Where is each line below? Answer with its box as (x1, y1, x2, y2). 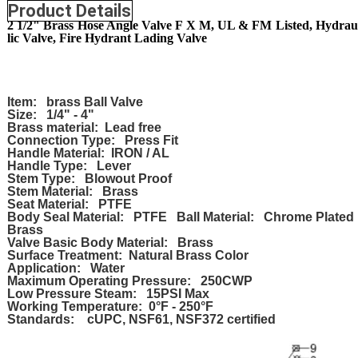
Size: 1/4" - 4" (6, 108, 94, 121)
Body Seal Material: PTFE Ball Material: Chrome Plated (6, 210, 354, 224)
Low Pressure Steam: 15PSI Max (6, 287, 209, 300)
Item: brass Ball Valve (6, 95, 143, 109)
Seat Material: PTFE (6, 197, 132, 211)
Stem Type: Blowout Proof (6, 172, 172, 185)
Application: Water (6, 261, 125, 275)
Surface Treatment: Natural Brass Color (6, 249, 249, 262)
